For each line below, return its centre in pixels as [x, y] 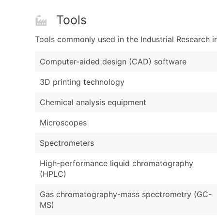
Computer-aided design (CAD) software [113, 62]
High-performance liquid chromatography [116, 163]
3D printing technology [82, 82]
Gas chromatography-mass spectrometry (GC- [126, 194]
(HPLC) [53, 174]
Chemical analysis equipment [93, 102]
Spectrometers [67, 143]
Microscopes [63, 123]
